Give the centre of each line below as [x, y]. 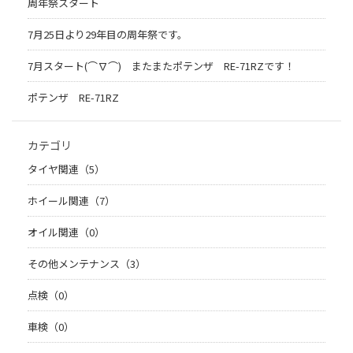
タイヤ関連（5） [66, 169]
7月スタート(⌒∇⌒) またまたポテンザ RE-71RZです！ [161, 66]
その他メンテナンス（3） [87, 264]
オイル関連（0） [66, 232]
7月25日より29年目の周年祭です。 [108, 35]
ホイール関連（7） [71, 201]
